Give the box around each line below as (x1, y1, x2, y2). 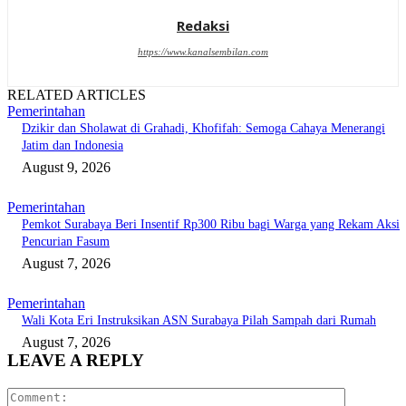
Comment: (344, 386, 404, 402)
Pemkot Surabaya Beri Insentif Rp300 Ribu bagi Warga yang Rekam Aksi (22, 217, 400, 232)
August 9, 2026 (22, 159, 111, 176)
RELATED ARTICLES (7, 87, 146, 103)
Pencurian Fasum (22, 235, 110, 249)
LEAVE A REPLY (7, 351, 144, 371)
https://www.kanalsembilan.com (138, 46, 268, 58)
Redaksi (177, 16, 229, 35)
